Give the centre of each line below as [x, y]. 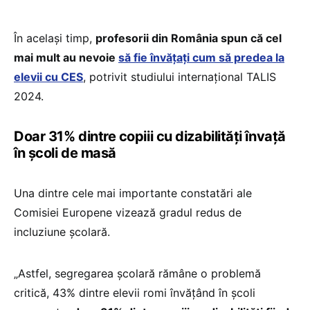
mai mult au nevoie [66, 57]
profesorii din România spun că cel [189, 38]
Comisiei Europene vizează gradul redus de [128, 212]
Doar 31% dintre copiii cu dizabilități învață [150, 136]
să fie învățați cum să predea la [201, 57]
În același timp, [55, 38]
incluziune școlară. [62, 231]
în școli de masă [65, 153]
